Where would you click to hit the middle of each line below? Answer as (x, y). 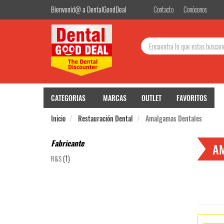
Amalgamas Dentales (173, 118)
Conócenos (195, 9)
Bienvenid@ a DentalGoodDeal (89, 9)
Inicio (58, 118)
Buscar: (151, 29)
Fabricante (67, 143)
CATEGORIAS (68, 98)
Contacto (163, 9)
